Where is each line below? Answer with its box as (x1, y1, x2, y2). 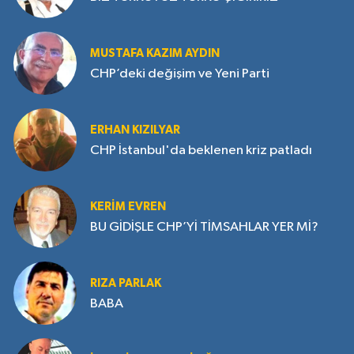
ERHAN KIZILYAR (90, 123, 180, 136)
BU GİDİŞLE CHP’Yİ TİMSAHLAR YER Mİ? (90, 220, 318, 235)
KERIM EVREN (90, 200, 166, 213)
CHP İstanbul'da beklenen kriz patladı (90, 144, 312, 158)
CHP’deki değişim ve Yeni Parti (90, 67, 269, 81)
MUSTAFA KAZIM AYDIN (90, 47, 220, 59)
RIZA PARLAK (90, 277, 161, 289)
